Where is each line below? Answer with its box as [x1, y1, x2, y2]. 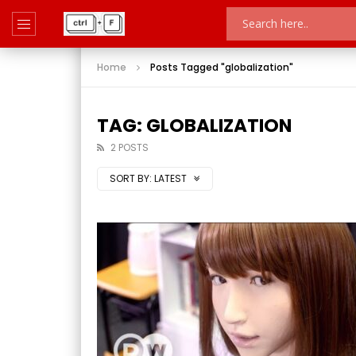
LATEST [154, 172, 189, 185]
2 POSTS [110, 141, 149, 154]
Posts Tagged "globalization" [150, 60, 293, 74]
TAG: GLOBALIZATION [97, 113, 292, 138]
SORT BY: [110, 172, 152, 185]
